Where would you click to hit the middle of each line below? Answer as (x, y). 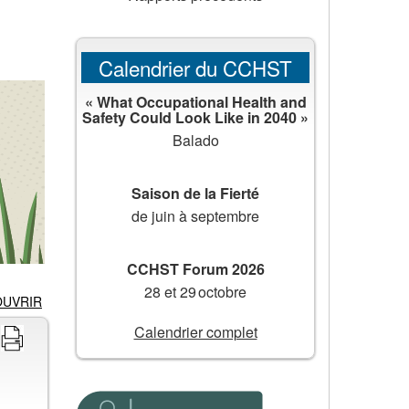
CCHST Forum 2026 (195, 268)
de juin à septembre (195, 215)
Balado (195, 140)
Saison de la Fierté (195, 193)
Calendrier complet (195, 332)
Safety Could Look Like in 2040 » (195, 117)
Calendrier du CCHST (195, 68)
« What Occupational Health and (195, 101)
